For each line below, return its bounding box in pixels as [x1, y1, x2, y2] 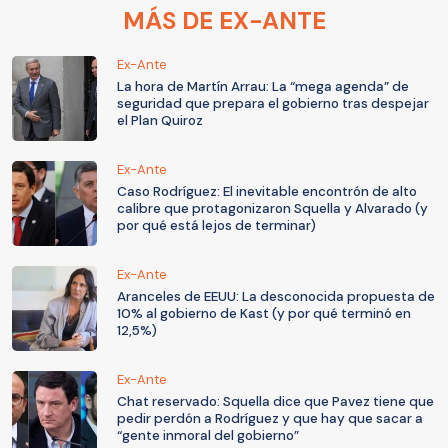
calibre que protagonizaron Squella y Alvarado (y [117, 200, 428, 218]
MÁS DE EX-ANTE [122, 5, 326, 37]
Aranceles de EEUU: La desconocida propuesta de [117, 288, 435, 306]
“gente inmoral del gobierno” [117, 427, 299, 445]
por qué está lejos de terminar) [117, 217, 316, 235]
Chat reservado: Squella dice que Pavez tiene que [117, 393, 434, 411]
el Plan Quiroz [117, 112, 203, 130]
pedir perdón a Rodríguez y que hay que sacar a [117, 410, 423, 428]
